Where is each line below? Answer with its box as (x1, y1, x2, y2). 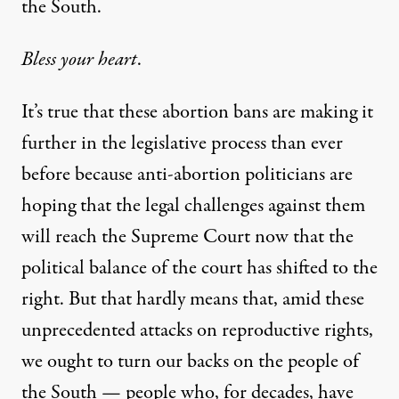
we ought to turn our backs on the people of (21, 347, 359, 377)
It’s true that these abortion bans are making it (21, 98, 373, 127)
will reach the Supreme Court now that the (21, 223, 354, 252)
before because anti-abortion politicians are (21, 160, 353, 190)
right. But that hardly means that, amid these (21, 285, 364, 314)
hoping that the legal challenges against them (21, 191, 365, 221)
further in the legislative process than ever (21, 129, 343, 159)
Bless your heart (21, 45, 137, 75)
